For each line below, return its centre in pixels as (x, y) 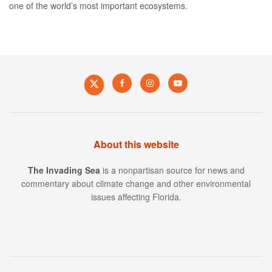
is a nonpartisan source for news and (172, 170)
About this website (136, 144)
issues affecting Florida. (136, 196)
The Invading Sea (64, 170)
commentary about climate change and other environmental (136, 183)
